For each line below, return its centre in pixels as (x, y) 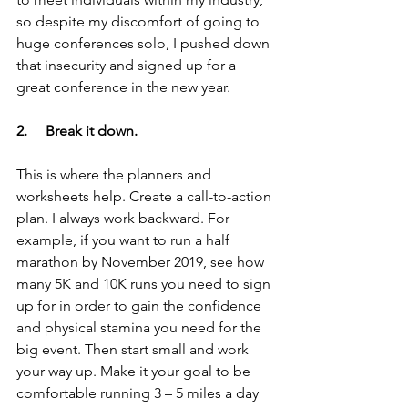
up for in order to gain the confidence (141, 305)
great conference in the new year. (123, 87)
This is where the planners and (116, 174)
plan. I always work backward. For (125, 218)
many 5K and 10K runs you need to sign (145, 283)
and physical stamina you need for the (141, 327)
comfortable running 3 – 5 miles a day (139, 393)
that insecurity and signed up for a (128, 65)
